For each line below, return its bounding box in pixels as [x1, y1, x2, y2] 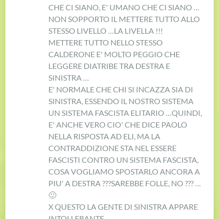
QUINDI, [172, 108, 202, 117]
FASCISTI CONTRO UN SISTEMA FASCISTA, [48, 154, 199, 164]
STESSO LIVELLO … [48, 25, 114, 35]
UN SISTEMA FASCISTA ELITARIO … [48, 108, 172, 117]
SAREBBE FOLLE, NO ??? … [111, 178, 201, 188]
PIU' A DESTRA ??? [48, 178, 111, 188]
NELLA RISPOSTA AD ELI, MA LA [48, 131, 161, 141]
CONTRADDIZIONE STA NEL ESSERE [48, 143, 177, 153]
